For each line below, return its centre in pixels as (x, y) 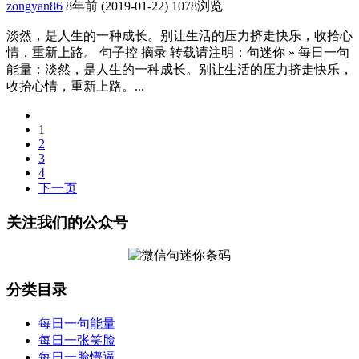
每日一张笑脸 (77, 340)
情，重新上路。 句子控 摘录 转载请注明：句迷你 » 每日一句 (178, 52)
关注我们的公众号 (67, 222)
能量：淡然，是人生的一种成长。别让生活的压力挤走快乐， (179, 69)
